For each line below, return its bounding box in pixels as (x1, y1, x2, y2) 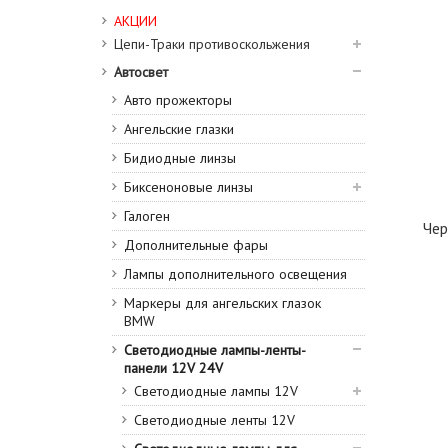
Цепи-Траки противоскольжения (114, 35, 310, 53)
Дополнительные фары (124, 236, 268, 254)
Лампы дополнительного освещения (124, 265, 347, 283)
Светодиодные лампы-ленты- (124, 341, 306, 359)
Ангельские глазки (124, 120, 234, 138)
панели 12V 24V (124, 359, 223, 377)
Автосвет (114, 63, 168, 81)
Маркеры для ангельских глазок (124, 294, 321, 312)
